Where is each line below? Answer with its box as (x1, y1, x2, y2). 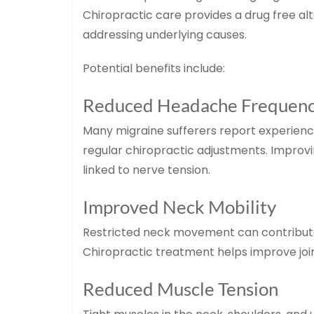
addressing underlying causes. (83, 26, 247, 43)
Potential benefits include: (83, 60, 225, 76)
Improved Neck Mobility (83, 195, 276, 218)
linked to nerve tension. (83, 161, 210, 178)
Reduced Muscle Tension (83, 277, 278, 300)
